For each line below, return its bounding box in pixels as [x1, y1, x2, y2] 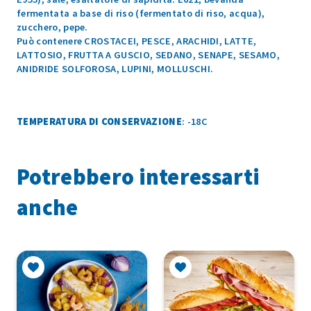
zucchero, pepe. [17, 21, 88, 34]
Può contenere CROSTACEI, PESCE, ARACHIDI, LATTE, [17, 35, 257, 48]
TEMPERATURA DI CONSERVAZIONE [17, 115, 182, 128]
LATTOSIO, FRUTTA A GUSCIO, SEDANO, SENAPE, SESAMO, [17, 49, 280, 62]
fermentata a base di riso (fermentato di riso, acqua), [17, 7, 265, 20]
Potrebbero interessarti [17, 163, 260, 192]
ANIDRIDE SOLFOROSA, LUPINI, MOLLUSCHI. [17, 62, 214, 76]
